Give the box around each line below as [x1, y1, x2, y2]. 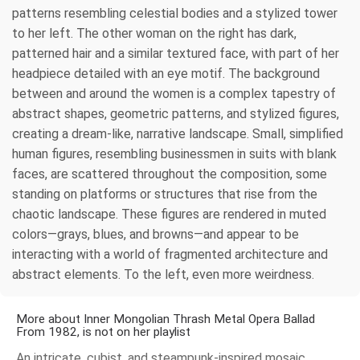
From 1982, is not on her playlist [16, 324, 190, 339]
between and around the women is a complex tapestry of [12, 85, 336, 101]
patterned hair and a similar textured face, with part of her [12, 45, 339, 61]
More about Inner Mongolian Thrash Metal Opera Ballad [16, 311, 315, 326]
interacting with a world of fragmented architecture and [12, 246, 328, 262]
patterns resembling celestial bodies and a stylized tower [12, 5, 337, 21]
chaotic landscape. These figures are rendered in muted [12, 206, 326, 222]
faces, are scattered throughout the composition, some [12, 166, 327, 182]
